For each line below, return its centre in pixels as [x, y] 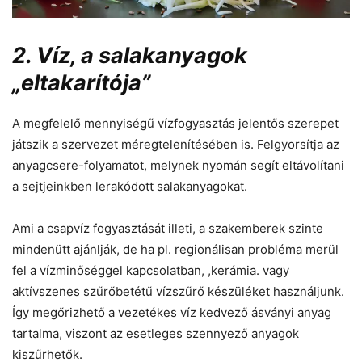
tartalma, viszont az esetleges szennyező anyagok [156, 334]
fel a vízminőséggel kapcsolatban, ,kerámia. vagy [151, 271]
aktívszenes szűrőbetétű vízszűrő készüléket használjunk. [178, 292]
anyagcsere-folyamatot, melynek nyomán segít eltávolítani [178, 166]
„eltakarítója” [84, 83]
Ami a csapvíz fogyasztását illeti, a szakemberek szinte [168, 229]
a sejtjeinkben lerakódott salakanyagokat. [130, 187]
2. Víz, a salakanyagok [130, 56]
